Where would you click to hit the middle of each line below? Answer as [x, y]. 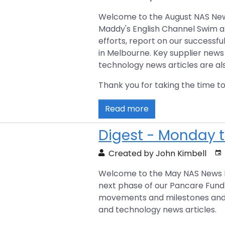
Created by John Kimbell [157, 153]
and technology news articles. [158, 209]
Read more [127, 108]
